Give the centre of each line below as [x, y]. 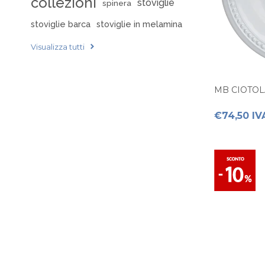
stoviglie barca [61, 24]
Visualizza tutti [58, 46]
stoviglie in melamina [139, 24]
